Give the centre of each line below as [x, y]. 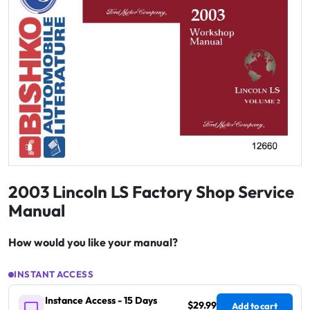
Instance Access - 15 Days [101, 301]
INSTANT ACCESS [54, 274]
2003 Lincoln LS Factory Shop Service [151, 192]
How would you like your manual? [93, 243]
